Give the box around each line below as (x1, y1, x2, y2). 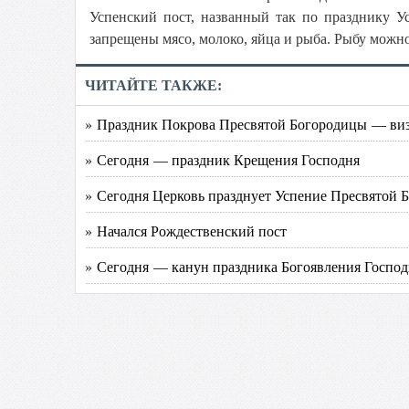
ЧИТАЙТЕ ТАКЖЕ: (85, 78, 222, 93)
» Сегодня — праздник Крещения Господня (85, 150, 360, 169)
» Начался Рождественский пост (85, 221, 287, 240)
